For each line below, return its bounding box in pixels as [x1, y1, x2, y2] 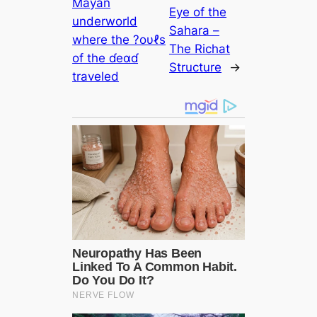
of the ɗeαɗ [72, 50, 139, 65]
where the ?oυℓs [72, 32, 166, 47]
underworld [72, 13, 138, 28]
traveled [72, 69, 120, 83]
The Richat [169, 41, 231, 56]
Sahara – [169, 23, 220, 38]
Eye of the [169, 4, 227, 19]
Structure [169, 59, 222, 74]
